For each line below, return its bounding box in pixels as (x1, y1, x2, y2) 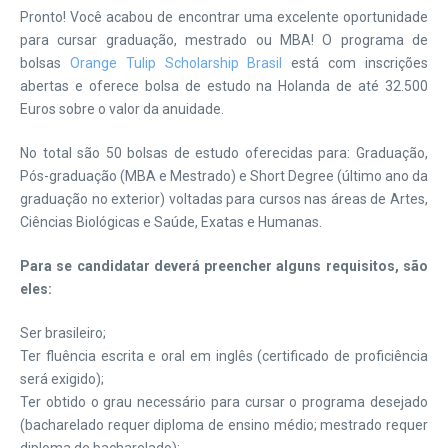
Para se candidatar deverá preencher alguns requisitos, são (20, 258, 428, 274)
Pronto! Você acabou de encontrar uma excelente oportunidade (20, 9, 428, 25)
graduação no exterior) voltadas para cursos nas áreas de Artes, (20, 191, 428, 207)
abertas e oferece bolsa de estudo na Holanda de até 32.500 (20, 78, 428, 94)
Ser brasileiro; (20, 325, 106, 341)
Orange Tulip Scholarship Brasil (69, 55, 283, 71)
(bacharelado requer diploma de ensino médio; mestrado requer (20, 417, 428, 433)
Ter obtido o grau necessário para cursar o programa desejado (20, 394, 428, 410)
